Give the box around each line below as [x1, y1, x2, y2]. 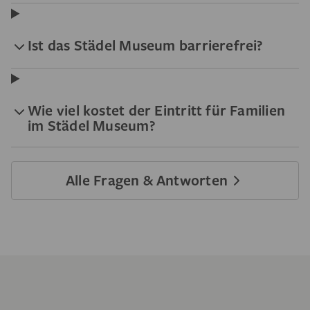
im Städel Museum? [28, 116, 156, 135]
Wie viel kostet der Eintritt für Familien [28, 100, 286, 120]
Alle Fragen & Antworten [65, 170, 228, 190]
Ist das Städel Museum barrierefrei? [28, 35, 264, 55]
